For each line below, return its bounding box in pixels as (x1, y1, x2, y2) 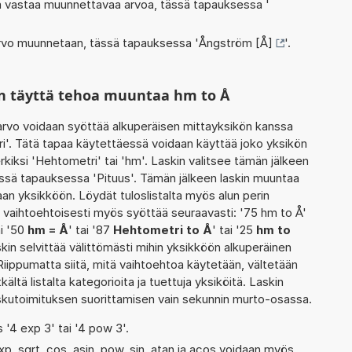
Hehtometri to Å (113, 222, 212, 237)
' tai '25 (212, 222, 256, 237)
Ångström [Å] (199, 35, 273, 50)
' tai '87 (68, 222, 113, 237)
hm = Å (27, 222, 68, 237)
